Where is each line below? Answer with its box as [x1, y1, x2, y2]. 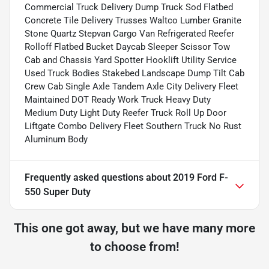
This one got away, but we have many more [14, 220, 255, 235]
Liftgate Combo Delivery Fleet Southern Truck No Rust [25, 120, 241, 131]
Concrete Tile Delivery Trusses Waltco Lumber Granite [25, 14, 241, 26]
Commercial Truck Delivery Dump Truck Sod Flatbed [25, 1, 233, 13]
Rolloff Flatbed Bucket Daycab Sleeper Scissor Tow [25, 41, 230, 52]
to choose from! [89, 239, 180, 254]
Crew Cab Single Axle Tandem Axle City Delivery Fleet [25, 80, 238, 92]
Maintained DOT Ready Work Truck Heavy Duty [25, 94, 211, 105]
